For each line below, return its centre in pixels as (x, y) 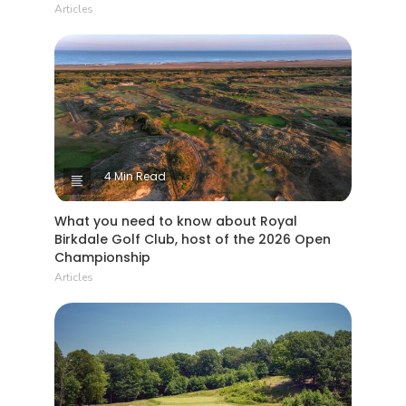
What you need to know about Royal (176, 222)
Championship (102, 258)
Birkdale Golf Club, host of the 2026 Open (193, 240)
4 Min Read (135, 177)
